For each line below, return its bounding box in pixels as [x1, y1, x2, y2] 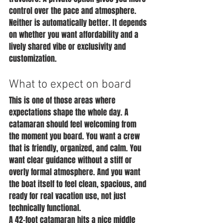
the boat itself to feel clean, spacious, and [9, 178, 148, 190]
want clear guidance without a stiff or [9, 154, 134, 166]
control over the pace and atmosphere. [9, 5, 138, 16]
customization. [9, 53, 57, 64]
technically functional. [9, 202, 81, 214]
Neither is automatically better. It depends [9, 17, 149, 28]
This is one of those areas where [9, 95, 117, 106]
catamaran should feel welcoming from [9, 118, 138, 130]
